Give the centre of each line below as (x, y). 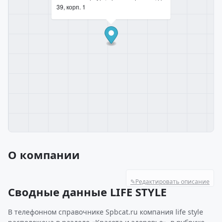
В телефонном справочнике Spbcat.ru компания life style (106, 212)
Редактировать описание (172, 182)
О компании (44, 155)
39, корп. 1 (71, 7)
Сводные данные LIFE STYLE (87, 192)
